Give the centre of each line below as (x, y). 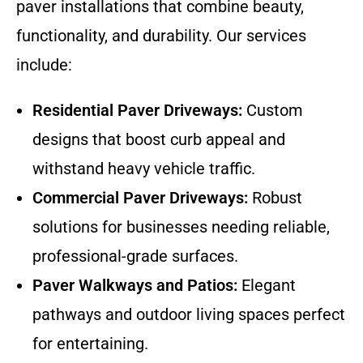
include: (44, 64)
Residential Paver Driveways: (137, 110)
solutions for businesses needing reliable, (181, 226)
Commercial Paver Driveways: (140, 197)
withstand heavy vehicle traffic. (144, 168)
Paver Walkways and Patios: (135, 285)
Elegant (267, 285)
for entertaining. (90, 343)
